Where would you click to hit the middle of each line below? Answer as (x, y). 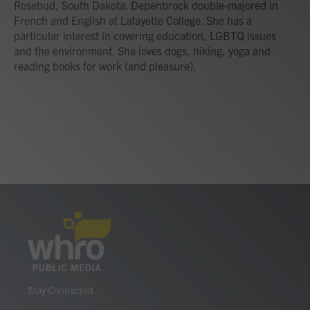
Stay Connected (61, 290)
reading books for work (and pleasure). (105, 66)
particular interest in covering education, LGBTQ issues (145, 35)
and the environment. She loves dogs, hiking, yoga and (142, 51)
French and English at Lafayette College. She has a (133, 20)
